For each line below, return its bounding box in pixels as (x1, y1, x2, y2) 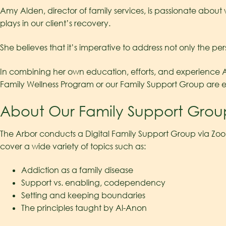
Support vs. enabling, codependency (21, 178, 165, 188)
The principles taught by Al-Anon (21, 203, 147, 213)
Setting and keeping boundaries (21, 190, 145, 201)
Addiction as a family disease (21, 165, 133, 176)
